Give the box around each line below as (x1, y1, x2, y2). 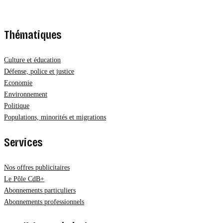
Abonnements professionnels (4, 198, 84, 206)
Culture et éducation (4, 56, 61, 64)
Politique (4, 102, 29, 110)
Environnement (4, 90, 47, 98)
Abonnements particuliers (4, 186, 76, 194)
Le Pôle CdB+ (4, 175, 44, 183)
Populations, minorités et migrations (4, 113, 106, 121)
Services (4, 135, 42, 149)
